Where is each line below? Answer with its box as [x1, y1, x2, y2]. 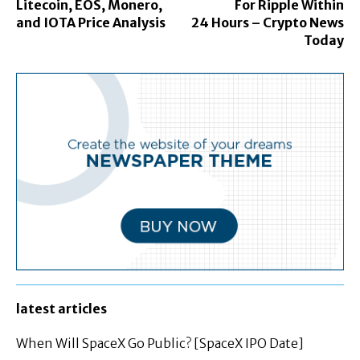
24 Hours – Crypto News [190, 14, 344, 31]
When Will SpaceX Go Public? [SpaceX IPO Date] [16, 334, 304, 351]
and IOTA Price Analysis [16, 14, 166, 31]
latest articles [16, 300, 107, 317]
